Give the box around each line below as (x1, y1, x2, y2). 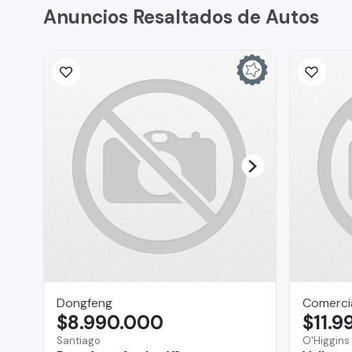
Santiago (57, 333, 101, 347)
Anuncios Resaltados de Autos (43, 4, 319, 29)
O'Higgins (302, 333, 350, 347)
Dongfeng (57, 294, 112, 311)
